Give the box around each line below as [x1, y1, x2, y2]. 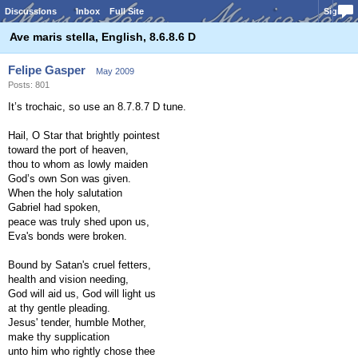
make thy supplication [8, 331, 109, 343]
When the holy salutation [8, 187, 122, 199]
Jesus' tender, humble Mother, [8, 316, 146, 328]
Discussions [5, 6, 57, 16]
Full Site [109, 6, 144, 16]
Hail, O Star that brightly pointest [8, 129, 160, 141]
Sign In [324, 6, 353, 16]
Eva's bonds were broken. [8, 230, 127, 242]
